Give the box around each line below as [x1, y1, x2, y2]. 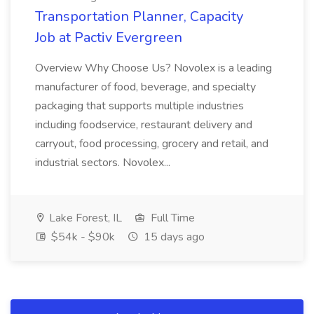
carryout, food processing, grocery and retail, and [35, 136, 268, 151]
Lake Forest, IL [46, 210, 122, 226]
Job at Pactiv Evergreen [35, 28, 182, 47]
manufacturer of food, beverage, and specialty [35, 79, 256, 95]
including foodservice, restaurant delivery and [35, 117, 252, 132]
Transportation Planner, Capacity [35, 7, 243, 26]
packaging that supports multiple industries [35, 98, 244, 114]
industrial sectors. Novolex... [35, 155, 170, 170]
